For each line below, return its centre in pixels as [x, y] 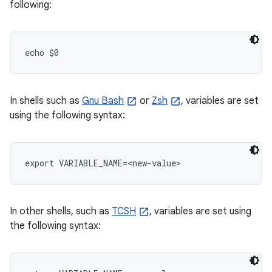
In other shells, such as [61, 211]
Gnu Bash [103, 101]
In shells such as [46, 101]
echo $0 [42, 53]
